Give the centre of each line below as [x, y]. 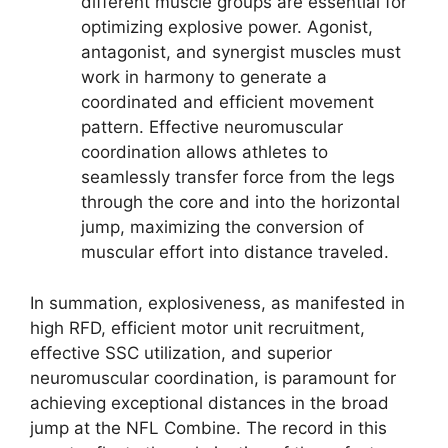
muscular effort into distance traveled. [235, 252]
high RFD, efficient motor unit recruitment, [197, 327]
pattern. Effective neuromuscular [212, 127]
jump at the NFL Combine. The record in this [208, 427]
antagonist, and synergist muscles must [241, 52]
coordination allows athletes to [204, 152]
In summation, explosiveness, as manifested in [217, 302]
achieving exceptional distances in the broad [209, 402]
